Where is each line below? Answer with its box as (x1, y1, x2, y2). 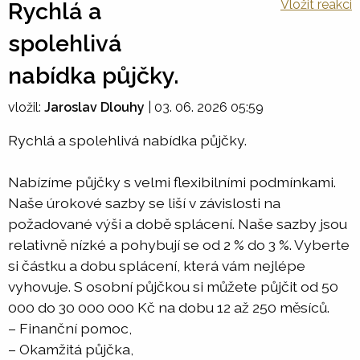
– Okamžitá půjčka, (8, 341, 133, 358)
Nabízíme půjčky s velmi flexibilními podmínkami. (8, 174, 336, 190)
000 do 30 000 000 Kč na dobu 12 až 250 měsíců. (8, 299, 329, 316)
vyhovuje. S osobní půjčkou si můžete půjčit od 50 (8, 278, 338, 295)
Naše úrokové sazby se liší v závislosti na (8, 194, 280, 211)
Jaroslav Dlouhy (44, 100, 145, 115)
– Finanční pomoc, (8, 320, 132, 337)
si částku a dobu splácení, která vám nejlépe (8, 257, 305, 274)
